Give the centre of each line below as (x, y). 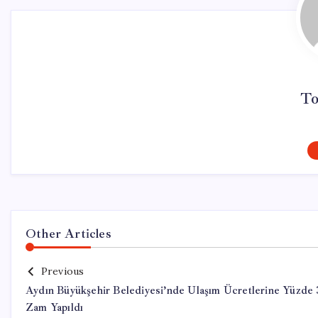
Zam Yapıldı (55, 308)
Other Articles (68, 234)
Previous (62, 271)
